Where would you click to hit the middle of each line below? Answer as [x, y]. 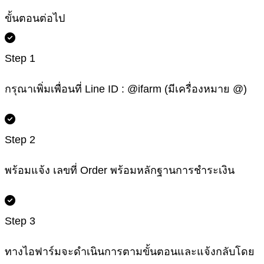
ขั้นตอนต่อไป [35, 19]
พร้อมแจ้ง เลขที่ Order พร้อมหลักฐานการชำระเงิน [120, 171]
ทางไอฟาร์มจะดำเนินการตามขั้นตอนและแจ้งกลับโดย [130, 252]
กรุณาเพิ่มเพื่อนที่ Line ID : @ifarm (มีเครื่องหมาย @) [126, 89]
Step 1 [20, 59]
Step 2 [20, 140]
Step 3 [20, 221]
